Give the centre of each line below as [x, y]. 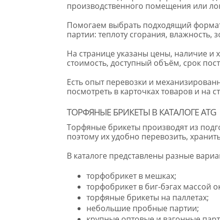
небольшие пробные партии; [142, 208]
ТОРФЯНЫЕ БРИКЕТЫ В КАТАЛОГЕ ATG [141, 112]
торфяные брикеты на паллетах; [147, 198]
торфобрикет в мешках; [131, 176]
